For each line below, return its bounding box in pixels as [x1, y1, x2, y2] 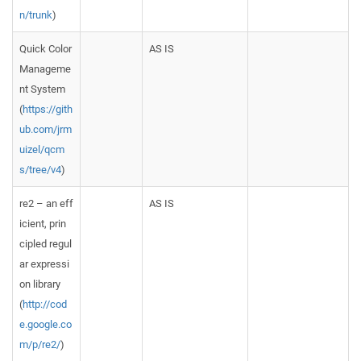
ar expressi [19, 258, 69, 270]
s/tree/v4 [19, 164, 61, 176]
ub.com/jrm [19, 123, 72, 135]
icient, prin [19, 218, 66, 230]
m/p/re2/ [19, 338, 60, 351]
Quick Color [19, 43, 72, 55]
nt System [19, 83, 65, 95]
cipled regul [19, 238, 72, 250]
